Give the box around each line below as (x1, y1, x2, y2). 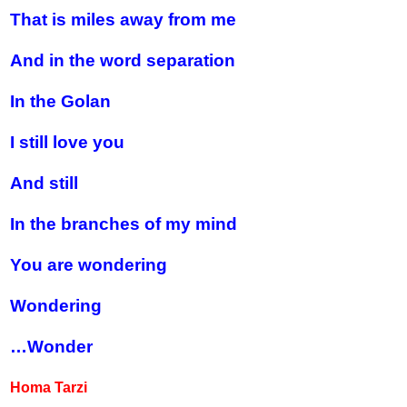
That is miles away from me (10, 10, 236, 29)
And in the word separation (10, 51, 235, 70)
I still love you (10, 133, 124, 152)
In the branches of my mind (10, 214, 237, 233)
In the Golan (10, 92, 111, 111)
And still (10, 174, 78, 193)
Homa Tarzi (10, 380, 87, 395)
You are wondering (10, 255, 167, 274)
